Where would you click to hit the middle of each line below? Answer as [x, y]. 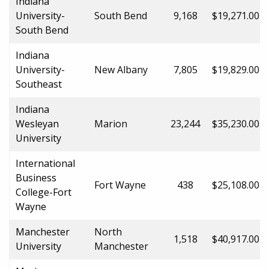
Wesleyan [37, 123]
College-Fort [44, 192]
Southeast [39, 84]
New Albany [121, 69]
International [45, 163]
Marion [111, 123]
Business [36, 177]
